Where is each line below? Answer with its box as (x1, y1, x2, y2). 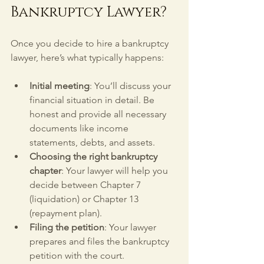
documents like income (29, 122, 131, 134)
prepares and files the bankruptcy (29, 235, 171, 247)
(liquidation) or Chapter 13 (29, 193, 141, 204)
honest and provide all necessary (29, 108, 169, 120)
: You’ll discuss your (90, 80, 173, 91)
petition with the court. (29, 249, 124, 261)
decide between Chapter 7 (29, 179, 143, 190)
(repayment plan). (29, 207, 102, 219)
